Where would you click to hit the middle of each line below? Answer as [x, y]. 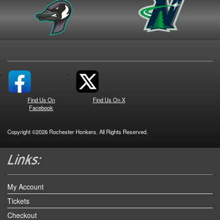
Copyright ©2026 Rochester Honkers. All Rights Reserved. [78, 131]
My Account [26, 187]
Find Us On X [109, 99]
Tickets [18, 201]
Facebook [41, 107]
